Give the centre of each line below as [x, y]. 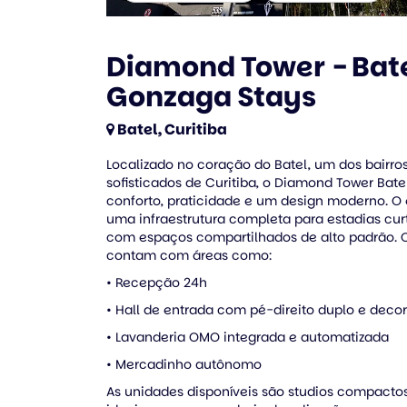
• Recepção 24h [157, 282]
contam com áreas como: [189, 255]
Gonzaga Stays [211, 97]
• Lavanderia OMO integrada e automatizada [248, 337]
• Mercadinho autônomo [184, 364]
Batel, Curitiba [172, 129]
